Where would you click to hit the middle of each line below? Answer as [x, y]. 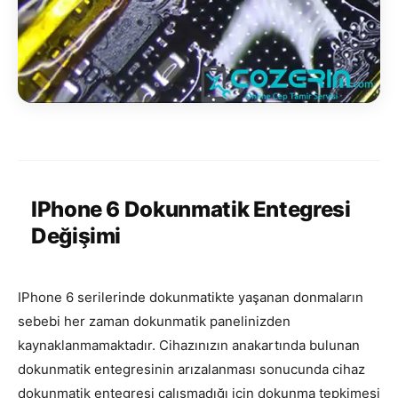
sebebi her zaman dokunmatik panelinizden [154, 321]
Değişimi [76, 235]
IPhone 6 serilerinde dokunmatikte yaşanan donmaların [191, 297]
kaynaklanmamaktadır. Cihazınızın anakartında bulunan [189, 345]
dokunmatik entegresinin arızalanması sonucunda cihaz [191, 369]
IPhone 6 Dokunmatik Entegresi [191, 209]
